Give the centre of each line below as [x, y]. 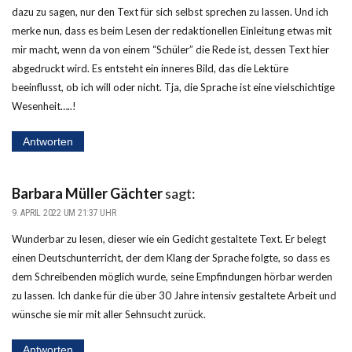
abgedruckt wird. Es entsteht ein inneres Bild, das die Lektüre [150, 68]
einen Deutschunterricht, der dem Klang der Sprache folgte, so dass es [171, 257]
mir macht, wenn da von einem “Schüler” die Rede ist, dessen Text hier [170, 49]
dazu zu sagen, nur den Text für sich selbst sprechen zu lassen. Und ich [170, 11]
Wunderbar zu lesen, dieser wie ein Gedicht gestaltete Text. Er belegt [169, 238]
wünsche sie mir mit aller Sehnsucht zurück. [109, 314]
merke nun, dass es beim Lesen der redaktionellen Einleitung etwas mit [172, 30]
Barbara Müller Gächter [87, 193]
